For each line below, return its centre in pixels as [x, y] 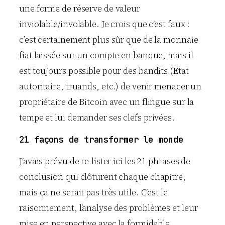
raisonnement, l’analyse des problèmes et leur [108, 208]
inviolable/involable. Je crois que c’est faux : [105, 24]
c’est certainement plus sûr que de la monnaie [109, 40]
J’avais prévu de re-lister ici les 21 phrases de [105, 161]
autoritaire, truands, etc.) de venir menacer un [110, 87]
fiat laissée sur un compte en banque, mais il [106, 55]
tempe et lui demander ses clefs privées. [97, 118]
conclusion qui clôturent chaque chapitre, [102, 177]
